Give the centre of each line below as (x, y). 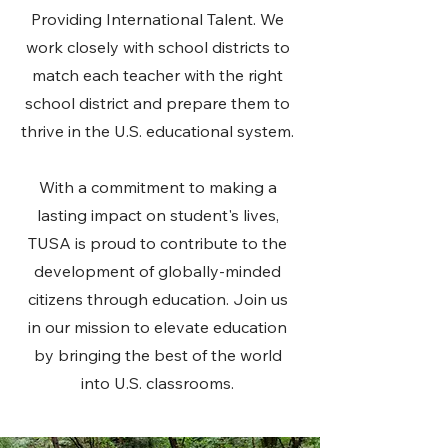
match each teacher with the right (157, 75)
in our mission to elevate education (157, 327)
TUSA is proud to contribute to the (157, 243)
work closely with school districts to (157, 47)
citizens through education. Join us (157, 299)
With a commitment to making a (157, 187)
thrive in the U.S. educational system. (157, 131)
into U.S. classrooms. (157, 383)
